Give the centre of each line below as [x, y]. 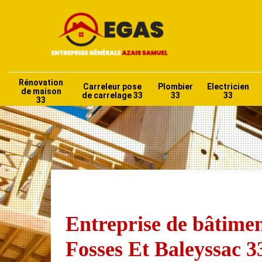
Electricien [228, 87]
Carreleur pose [112, 87]
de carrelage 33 [112, 96]
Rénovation [41, 82]
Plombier [175, 87]
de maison [41, 91]
